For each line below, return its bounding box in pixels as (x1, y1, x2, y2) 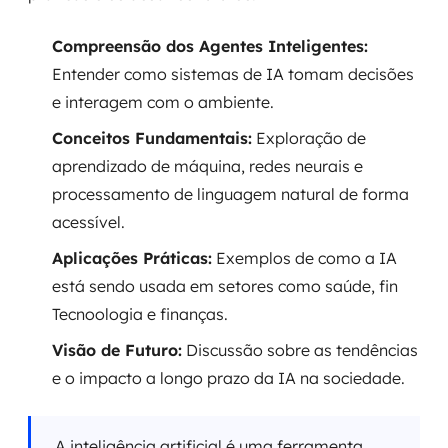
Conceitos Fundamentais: (52, 128, 252, 148)
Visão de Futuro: (52, 340, 182, 360)
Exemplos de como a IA (212, 248, 397, 268)
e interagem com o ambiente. (52, 92, 274, 112)
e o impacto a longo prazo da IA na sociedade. (52, 368, 405, 388)
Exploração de (252, 128, 366, 148)
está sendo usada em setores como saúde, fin (52, 276, 398, 296)
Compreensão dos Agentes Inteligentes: (52, 36, 368, 56)
